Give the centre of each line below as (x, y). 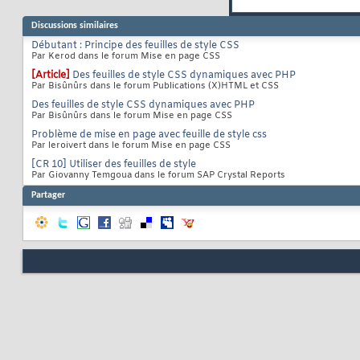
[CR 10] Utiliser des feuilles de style (114, 165)
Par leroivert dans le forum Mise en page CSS (131, 146)
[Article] (51, 76)
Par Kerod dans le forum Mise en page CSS (126, 57)
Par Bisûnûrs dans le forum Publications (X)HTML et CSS (155, 86)
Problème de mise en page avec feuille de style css (149, 135)
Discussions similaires (75, 26)
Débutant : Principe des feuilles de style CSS (135, 46)
